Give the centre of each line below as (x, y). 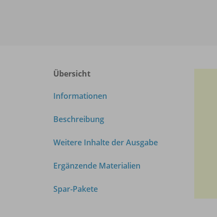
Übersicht (72, 73)
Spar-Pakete (76, 189)
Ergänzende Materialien (97, 165)
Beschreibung (79, 119)
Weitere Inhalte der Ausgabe (106, 142)
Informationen (80, 96)
